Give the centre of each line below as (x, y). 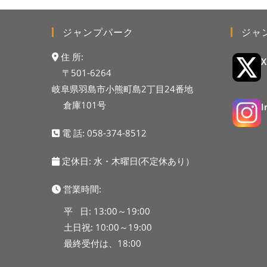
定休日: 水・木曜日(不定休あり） (127, 161)
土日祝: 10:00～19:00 (108, 227)
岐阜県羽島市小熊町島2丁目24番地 (122, 89)
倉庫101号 (84, 105)
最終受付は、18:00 (103, 243)
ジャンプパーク (98, 32)
